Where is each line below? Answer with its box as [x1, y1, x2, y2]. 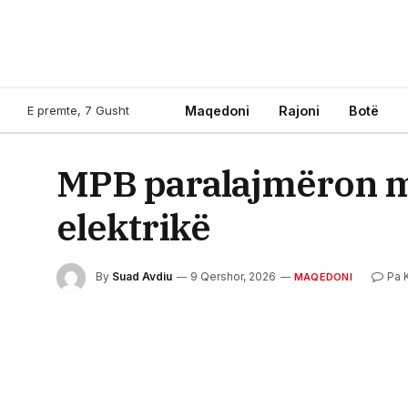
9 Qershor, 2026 [190, 270, 276, 284]
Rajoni [279, 102, 320, 118]
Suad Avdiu [112, 270, 172, 284]
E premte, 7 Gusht [27, 102, 129, 117]
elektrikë [56, 203, 210, 250]
